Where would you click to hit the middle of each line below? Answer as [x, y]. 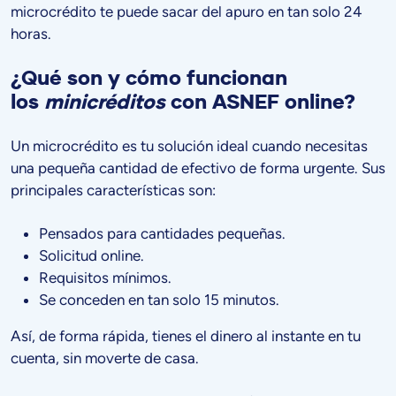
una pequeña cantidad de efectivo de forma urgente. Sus [198, 168]
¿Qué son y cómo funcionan [149, 79]
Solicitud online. [91, 256]
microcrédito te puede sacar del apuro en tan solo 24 [187, 12]
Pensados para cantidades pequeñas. [162, 234]
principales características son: [113, 190]
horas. [31, 34]
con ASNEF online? [260, 103]
